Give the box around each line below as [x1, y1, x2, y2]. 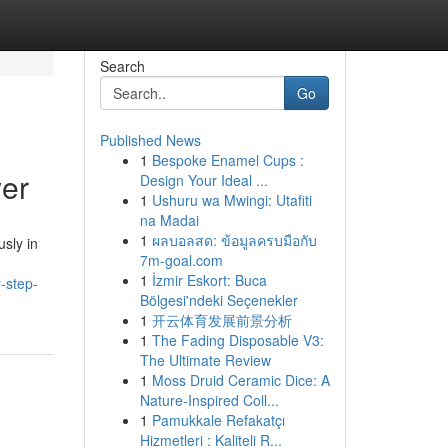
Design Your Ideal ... [139, 170, 268, 190]
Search [99, 56, 145, 76]
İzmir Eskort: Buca [151, 270, 267, 290]
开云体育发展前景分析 [151, 310, 292, 330]
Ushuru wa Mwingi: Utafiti [151, 190, 312, 210]
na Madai [139, 210, 199, 230]
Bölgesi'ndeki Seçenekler [139, 290, 298, 310]
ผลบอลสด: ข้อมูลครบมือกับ [151, 230, 317, 250]
